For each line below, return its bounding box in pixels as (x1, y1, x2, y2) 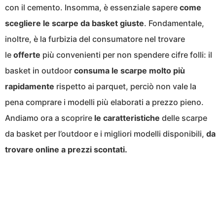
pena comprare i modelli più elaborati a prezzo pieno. (5, 97, 204, 108)
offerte (13, 50, 40, 60)
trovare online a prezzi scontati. (5, 145, 127, 155)
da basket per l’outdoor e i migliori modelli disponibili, (5, 129, 206, 139)
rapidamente (5, 81, 54, 92)
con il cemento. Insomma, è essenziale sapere (5, 2, 180, 13)
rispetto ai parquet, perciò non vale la (54, 81, 196, 92)
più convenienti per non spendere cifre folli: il (40, 50, 212, 60)
